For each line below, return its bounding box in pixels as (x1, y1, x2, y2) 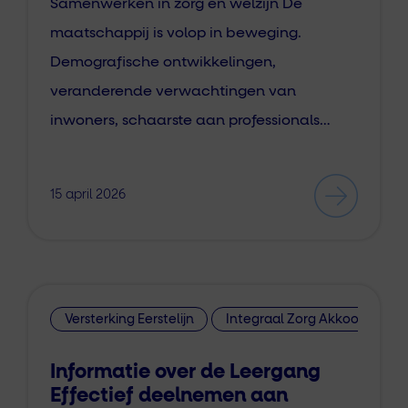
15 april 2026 (50, 188, 126, 201)
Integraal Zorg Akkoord (225, 312, 372, 326)
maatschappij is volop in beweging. (50, 25, 301, 40)
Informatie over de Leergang (50, 362, 321, 382)
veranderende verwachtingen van (50, 83, 296, 98)
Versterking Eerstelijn (64, 312, 194, 326)
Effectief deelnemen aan (50, 385, 288, 406)
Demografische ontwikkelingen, (50, 54, 276, 69)
